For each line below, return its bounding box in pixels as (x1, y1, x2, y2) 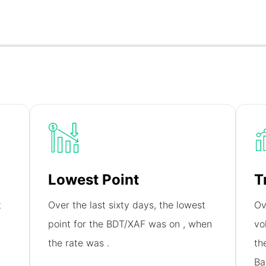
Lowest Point (48, 171, 140, 189)
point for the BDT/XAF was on (48, 218, 183, 230)
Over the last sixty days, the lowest (48, 199, 206, 211)
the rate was (48, 237, 107, 249)
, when (183, 218, 213, 230)
